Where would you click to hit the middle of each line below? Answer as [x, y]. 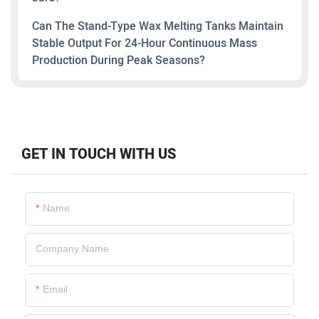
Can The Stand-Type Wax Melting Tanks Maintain [158, 26]
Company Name [72, 249]
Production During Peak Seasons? [119, 61]
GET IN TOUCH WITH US [99, 155]
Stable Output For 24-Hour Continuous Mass [145, 43]
